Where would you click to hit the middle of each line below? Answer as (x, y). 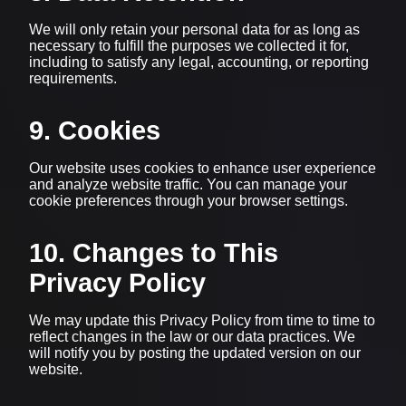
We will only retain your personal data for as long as (194, 29)
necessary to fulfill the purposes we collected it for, (189, 45)
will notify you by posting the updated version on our (195, 353)
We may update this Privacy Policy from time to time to (202, 320)
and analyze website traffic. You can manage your (188, 184)
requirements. (73, 78)
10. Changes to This (154, 252)
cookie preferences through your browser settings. (188, 200)
